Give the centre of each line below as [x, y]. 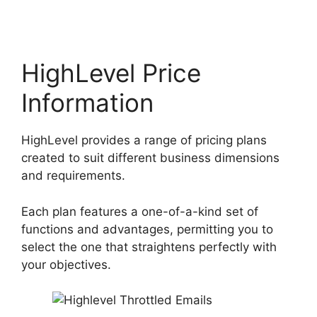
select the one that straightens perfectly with [149, 247]
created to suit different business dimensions [150, 158]
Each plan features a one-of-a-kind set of [140, 211]
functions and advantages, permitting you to [147, 229]
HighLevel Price [111, 73]
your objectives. [66, 264]
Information [87, 103]
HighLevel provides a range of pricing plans [144, 140]
